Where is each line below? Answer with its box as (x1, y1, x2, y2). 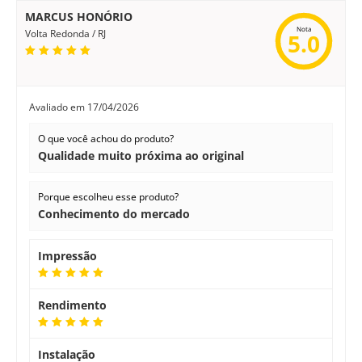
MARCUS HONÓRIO (25, 9, 133, 24)
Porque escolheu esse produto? (38, 190, 179, 204)
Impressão (38, 248, 97, 263)
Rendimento (38, 297, 107, 313)
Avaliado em (29, 100, 87, 114)
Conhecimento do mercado (38, 206, 190, 221)
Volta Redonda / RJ (25, 27, 106, 40)
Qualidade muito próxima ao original (38, 148, 244, 163)
